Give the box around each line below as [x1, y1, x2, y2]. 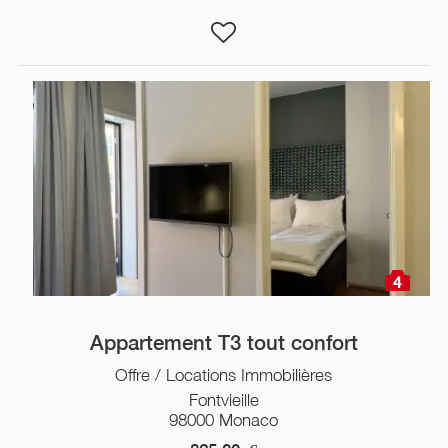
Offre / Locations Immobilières [115, 364, 333, 385]
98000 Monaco [169, 409, 279, 430]
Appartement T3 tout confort [89, 330, 358, 355]
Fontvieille [188, 389, 259, 410]
